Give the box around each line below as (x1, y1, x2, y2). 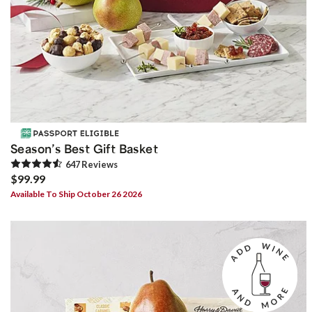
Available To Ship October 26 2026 (10, 189, 142, 200)
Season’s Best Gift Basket (10, 141, 158, 157)
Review (80, 159, 114, 171)
